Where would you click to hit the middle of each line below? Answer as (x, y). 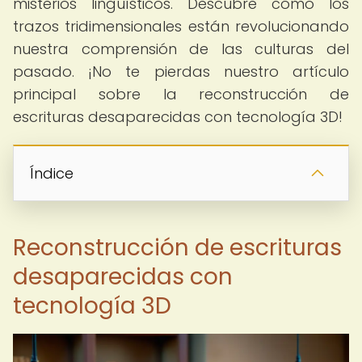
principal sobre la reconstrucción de (181, 94)
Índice (52, 173)
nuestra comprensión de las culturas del (181, 49)
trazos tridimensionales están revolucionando (181, 26)
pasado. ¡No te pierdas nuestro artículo (181, 72)
